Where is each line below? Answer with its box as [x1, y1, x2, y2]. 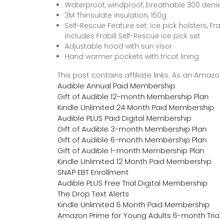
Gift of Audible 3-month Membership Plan [57, 123, 207, 134]
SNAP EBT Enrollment [57, 166, 129, 177]
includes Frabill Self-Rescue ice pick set [65, 30, 200, 41]
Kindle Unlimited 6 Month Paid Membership [57, 199, 210, 210]
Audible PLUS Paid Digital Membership [57, 112, 192, 123]
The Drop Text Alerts [57, 188, 129, 199]
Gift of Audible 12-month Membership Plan [57, 91, 209, 102]
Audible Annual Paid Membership [57, 80, 175, 91]
